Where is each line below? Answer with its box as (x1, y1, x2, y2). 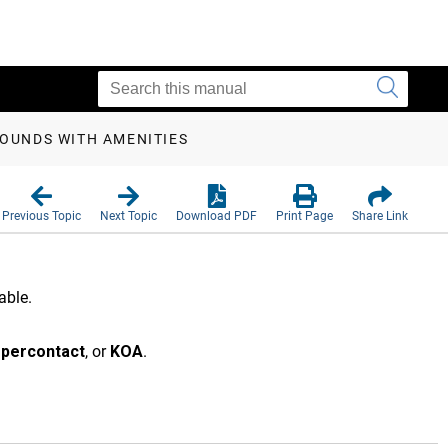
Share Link (352, 209, 408, 223)
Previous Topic (2, 209, 81, 223)
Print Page (276, 209, 333, 223)
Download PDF (176, 209, 257, 223)
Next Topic (100, 209, 157, 223)
